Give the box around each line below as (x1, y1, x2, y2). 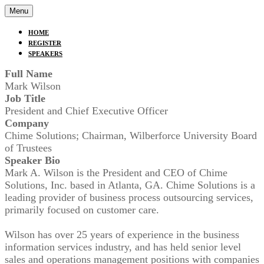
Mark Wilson (5, 80, 61, 92)
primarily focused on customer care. (5, 204, 159, 216)
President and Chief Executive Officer (5, 105, 168, 117)
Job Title (5, 93, 45, 104)
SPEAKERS (28, 50, 62, 57)
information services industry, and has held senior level (5, 241, 241, 253)
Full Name (5, 68, 52, 80)
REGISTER (28, 39, 61, 47)
